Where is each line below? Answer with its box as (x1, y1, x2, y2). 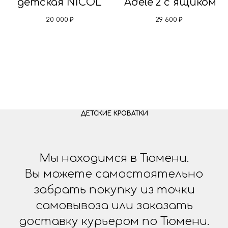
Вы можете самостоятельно (25, 167, 203, 180)
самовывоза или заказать (35, 199, 193, 212)
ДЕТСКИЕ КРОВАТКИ (80, 109, 148, 117)
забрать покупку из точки (33, 183, 195, 196)
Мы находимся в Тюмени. (39, 152, 189, 164)
